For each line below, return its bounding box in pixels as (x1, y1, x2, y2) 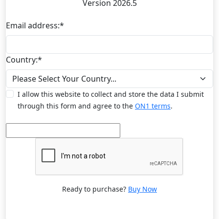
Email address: (6, 20, 60, 31)
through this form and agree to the (18, 101, 135, 110)
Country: (6, 54, 38, 65)
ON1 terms (135, 101, 171, 110)
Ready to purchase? (62, 184, 128, 194)
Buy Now (128, 184, 157, 194)
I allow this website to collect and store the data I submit (18, 89, 204, 99)
